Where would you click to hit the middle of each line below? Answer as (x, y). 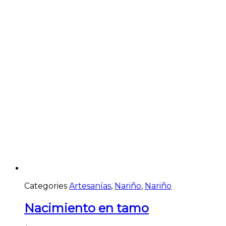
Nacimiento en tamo (87, 208)
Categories (46, 186)
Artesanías (90, 186)
